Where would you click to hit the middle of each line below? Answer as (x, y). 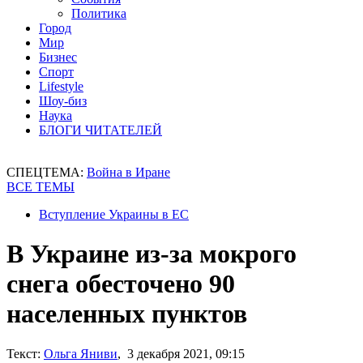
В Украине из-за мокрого (152, 254)
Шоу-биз (63, 101)
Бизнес (58, 57)
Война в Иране (128, 172)
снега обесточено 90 (121, 284)
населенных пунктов (127, 314)
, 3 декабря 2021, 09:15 (181, 353)
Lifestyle (61, 86)
